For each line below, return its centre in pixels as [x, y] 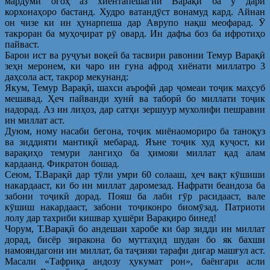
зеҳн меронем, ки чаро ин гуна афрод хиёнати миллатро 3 [135, 66]
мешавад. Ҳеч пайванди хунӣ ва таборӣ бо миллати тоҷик [135, 98]
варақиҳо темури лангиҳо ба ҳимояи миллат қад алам [135, 152]
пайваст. [22, 44]
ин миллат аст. [35, 120]
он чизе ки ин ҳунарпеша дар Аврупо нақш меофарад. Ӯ [135, 22]
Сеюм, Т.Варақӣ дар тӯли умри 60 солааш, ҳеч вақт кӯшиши [135, 174]
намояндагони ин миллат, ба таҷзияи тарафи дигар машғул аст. [135, 250]
